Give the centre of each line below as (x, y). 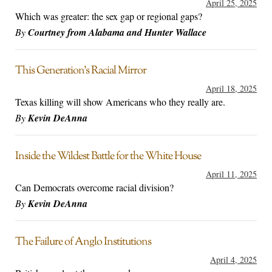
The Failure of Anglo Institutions (83, 243)
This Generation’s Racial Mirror (81, 71)
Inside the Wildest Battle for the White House (108, 157)
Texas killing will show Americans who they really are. (120, 102)
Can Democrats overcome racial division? (94, 188)
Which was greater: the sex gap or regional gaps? (109, 16)
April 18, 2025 (231, 89)
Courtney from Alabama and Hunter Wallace (117, 32)
